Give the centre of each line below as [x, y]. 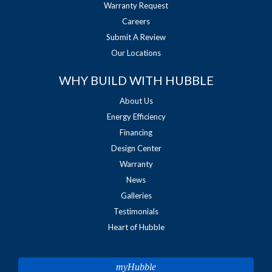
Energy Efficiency [136, 116]
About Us [136, 100]
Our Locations [136, 53]
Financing [136, 132]
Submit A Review [136, 37]
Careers [136, 21]
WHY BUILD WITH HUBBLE [136, 80]
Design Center [136, 148]
